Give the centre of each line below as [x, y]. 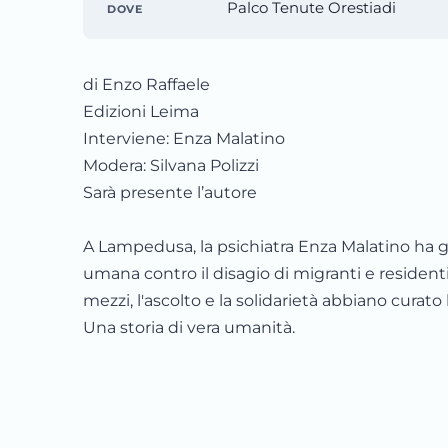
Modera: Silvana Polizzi [171, 165]
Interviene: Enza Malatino [184, 138]
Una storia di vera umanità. [189, 327]
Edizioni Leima [141, 111]
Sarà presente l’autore [170, 192]
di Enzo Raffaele [146, 84]
